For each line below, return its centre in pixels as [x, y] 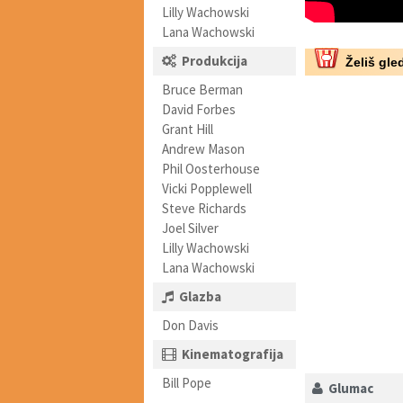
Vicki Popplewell [207, 188]
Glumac [348, 389]
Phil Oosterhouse [211, 169]
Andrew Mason [203, 149]
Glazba [200, 296]
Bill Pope [187, 383]
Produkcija [215, 61]
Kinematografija [233, 354]
